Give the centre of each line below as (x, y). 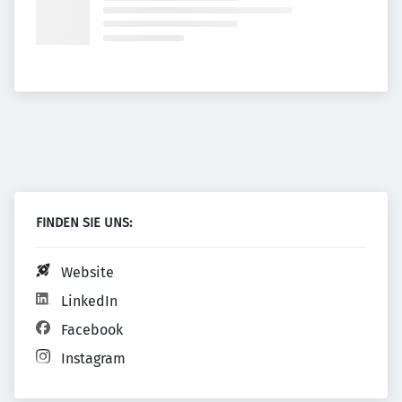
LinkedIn (89, 301)
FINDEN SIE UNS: (84, 223)
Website (87, 272)
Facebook (92, 330)
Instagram (93, 358)
